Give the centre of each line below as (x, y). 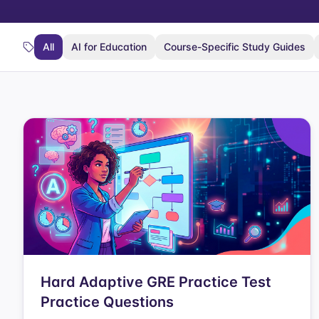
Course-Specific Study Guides (235, 47)
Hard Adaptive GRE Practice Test (156, 282)
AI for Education (109, 47)
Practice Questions (107, 302)
